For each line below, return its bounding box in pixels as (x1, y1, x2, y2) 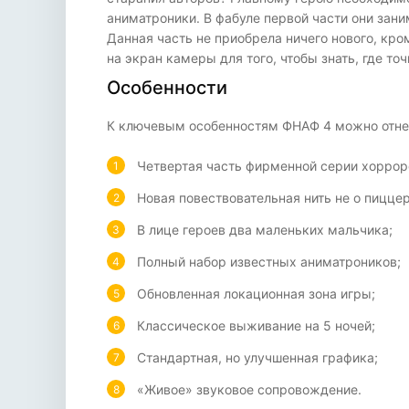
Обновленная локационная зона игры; (137, 286, 375, 301)
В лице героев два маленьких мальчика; (137, 222, 393, 237)
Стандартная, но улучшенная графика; (137, 350, 378, 365)
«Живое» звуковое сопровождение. (137, 382, 362, 397)
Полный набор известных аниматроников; (137, 254, 401, 269)
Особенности (107, 77, 227, 99)
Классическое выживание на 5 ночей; (137, 318, 375, 333)
